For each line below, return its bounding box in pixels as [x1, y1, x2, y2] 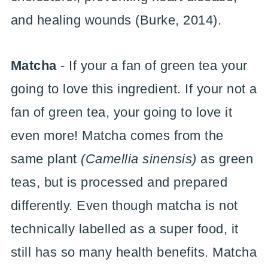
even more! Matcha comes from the [10, 127, 224, 143]
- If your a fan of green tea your [56, 57, 248, 73]
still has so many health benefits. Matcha [10, 244, 257, 260]
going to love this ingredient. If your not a [10, 81, 257, 96]
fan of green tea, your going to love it [10, 104, 233, 120]
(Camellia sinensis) [81, 151, 197, 166]
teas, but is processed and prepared [10, 174, 228, 190]
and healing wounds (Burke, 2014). [10, 12, 222, 28]
